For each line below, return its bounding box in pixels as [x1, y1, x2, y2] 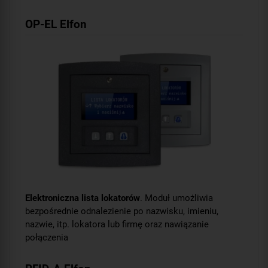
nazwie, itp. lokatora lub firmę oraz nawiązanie [25, 218, 209, 230]
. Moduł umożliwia [140, 192, 213, 203]
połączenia [25, 232, 68, 243]
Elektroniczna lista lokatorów [25, 192, 140, 203]
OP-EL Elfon [25, 17, 87, 32]
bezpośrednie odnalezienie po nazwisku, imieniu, [25, 205, 218, 217]
